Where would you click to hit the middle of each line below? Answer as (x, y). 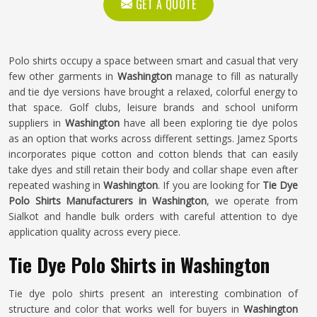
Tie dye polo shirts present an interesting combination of (153, 293)
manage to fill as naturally (235, 76)
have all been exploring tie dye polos (209, 123)
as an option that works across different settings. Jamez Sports (153, 138)
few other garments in (63, 76)
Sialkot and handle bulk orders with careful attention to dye (153, 216)
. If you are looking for (210, 185)
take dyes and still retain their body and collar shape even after (153, 169)
